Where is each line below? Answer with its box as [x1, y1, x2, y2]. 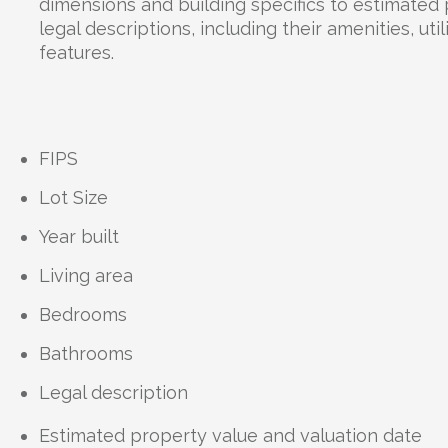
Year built [38, 226, 119, 247]
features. [38, 42, 114, 63]
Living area [38, 265, 133, 286]
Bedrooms [38, 304, 127, 325]
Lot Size [38, 187, 108, 208]
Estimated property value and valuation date [38, 425, 422, 446]
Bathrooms [38, 343, 133, 364]
